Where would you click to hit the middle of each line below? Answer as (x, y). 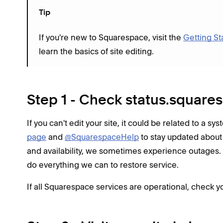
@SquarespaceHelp (102, 137)
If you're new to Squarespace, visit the (111, 37)
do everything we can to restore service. (103, 165)
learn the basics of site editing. (96, 51)
